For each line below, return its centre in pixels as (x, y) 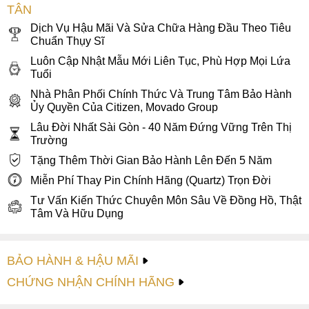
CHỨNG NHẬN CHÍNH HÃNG (91, 282)
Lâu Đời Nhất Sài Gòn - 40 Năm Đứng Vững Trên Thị (161, 127)
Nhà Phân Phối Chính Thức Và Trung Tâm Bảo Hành (161, 94)
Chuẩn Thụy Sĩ (67, 41)
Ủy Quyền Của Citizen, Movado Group (124, 107)
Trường (49, 140)
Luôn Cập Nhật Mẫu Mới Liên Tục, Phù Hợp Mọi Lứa (160, 61)
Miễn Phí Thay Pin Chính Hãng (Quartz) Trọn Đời (151, 180)
